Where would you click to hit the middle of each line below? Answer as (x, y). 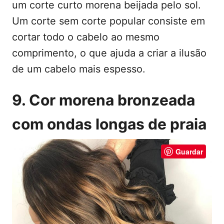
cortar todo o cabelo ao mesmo (86, 37)
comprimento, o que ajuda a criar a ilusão (109, 53)
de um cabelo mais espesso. (79, 69)
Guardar (189, 152)
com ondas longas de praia (109, 124)
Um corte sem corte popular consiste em (108, 21)
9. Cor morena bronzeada (103, 100)
